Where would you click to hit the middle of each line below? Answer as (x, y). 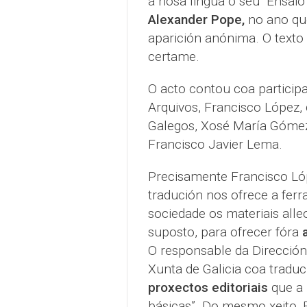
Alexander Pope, (196, 19)
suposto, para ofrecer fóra (225, 232)
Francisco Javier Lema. (215, 144)
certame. (173, 56)
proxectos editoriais (208, 287)
